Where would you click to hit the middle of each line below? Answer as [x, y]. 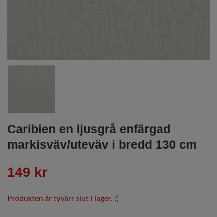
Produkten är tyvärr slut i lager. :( [63, 199]
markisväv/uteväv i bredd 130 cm [102, 144]
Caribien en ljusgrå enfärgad [89, 129]
